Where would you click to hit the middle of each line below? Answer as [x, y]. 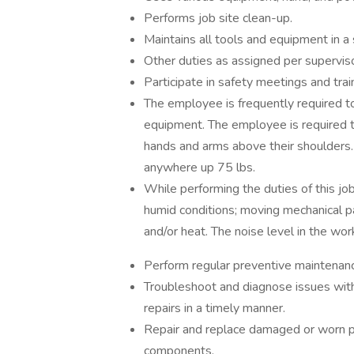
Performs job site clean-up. [218, 18]
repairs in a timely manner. [215, 308]
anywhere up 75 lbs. [200, 168]
